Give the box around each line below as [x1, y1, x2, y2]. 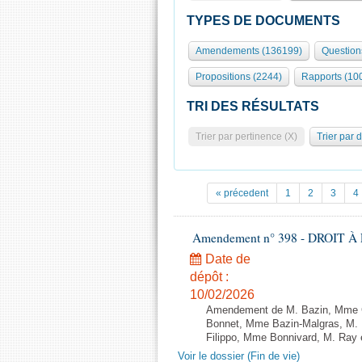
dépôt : [190, 270, 229, 284]
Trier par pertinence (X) [196, 131, 297, 142]
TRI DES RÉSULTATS [187, 99, 319, 113]
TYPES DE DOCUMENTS [187, 14, 340, 27]
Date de [202, 252, 250, 266]
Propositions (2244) [196, 71, 282, 82]
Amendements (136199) [196, 45, 302, 57]
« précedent [216, 187, 268, 199]
